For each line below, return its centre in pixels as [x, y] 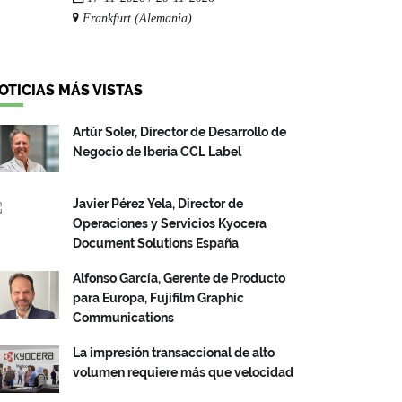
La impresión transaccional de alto [174, 352]
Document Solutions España [156, 243]
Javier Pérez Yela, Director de [158, 203]
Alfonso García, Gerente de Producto [179, 278]
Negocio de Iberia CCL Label [157, 151]
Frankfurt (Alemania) [135, 18]
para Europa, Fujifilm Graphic [158, 297]
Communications [123, 317]
